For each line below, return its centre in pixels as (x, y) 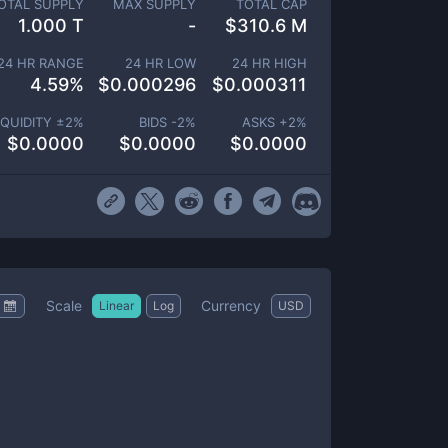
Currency (231, 305)
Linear (116, 305)
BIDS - (157, 122)
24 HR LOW (160, 63)
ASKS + (265, 122)
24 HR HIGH (269, 63)
